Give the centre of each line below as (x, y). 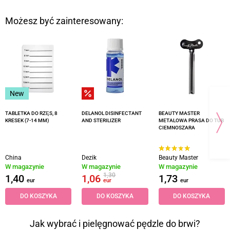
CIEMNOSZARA (177, 127)
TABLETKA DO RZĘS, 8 (31, 113)
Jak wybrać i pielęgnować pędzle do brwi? (115, 224)
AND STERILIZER (101, 120)
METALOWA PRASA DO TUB (191, 120)
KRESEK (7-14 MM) (27, 120)
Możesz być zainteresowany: (64, 21)
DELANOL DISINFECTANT (112, 113)
